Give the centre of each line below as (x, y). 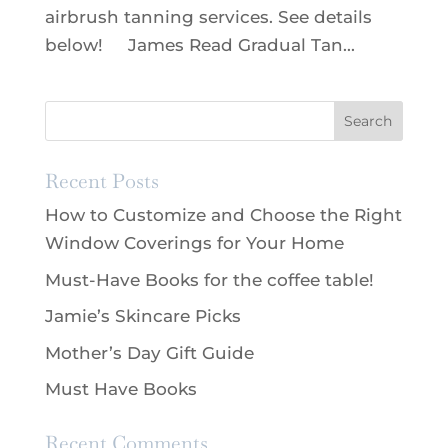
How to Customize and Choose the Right (223, 215)
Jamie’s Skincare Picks (142, 316)
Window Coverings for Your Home (194, 243)
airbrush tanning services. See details (208, 17)
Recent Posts (101, 181)
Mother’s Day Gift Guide (149, 352)
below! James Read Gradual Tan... (199, 45)
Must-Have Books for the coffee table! (209, 279)
